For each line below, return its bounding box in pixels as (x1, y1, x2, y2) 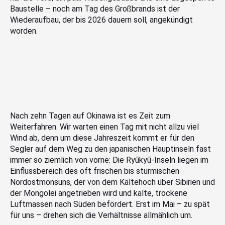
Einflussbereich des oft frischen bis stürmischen (10, 166, 179, 176)
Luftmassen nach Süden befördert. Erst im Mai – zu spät (10, 199, 210, 209)
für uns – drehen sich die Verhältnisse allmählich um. (10, 210, 192, 220)
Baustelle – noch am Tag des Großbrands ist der (10, 4, 180, 14)
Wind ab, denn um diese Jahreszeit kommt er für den (10, 133, 194, 143)
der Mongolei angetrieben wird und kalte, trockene (10, 188, 187, 198)
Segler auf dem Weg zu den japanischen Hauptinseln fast (10, 144, 211, 154)
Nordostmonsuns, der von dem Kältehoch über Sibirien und (10, 177, 215, 187)
